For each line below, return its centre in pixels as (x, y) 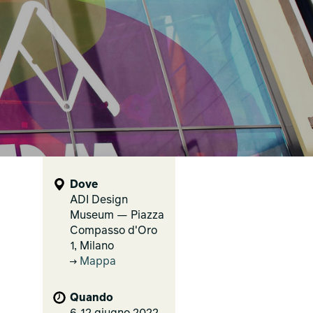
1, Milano (92, 247)
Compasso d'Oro (114, 231)
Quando (92, 298)
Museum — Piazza (117, 216)
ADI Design (99, 201)
